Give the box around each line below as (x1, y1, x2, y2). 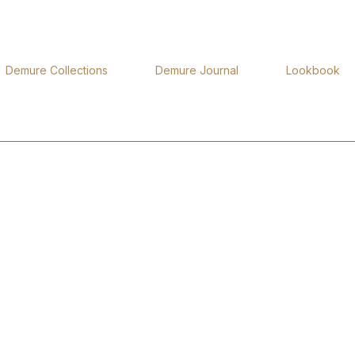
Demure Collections (6, 63, 109, 77)
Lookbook (286, 63, 341, 77)
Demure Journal (155, 63, 239, 77)
